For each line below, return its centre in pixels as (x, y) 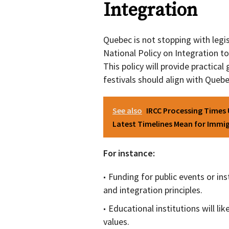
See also (127, 111)
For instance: (129, 153)
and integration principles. (153, 190)
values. (116, 222)
